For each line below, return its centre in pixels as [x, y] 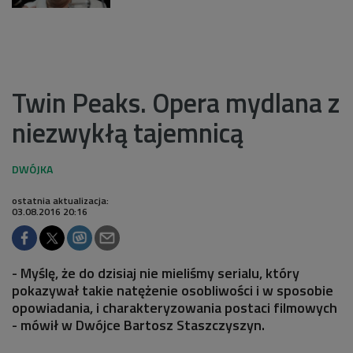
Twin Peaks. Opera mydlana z [176, 102]
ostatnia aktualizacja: [60, 200]
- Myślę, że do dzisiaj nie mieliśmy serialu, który [156, 273]
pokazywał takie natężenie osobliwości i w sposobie [173, 290]
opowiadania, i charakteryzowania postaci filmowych [175, 307]
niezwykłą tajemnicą [128, 132]
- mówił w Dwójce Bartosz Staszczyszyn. [138, 325]
